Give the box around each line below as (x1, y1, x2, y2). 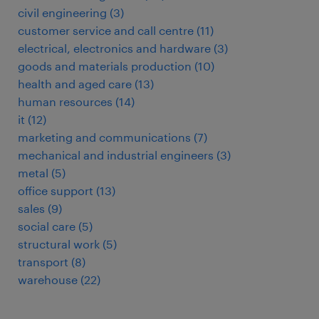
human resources (18, 95, 113, 109)
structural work (18, 237, 100, 251)
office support (18, 184, 93, 198)
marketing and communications (18, 130, 191, 145)
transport (18, 255, 68, 269)
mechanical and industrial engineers (18, 148, 214, 162)
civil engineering (18, 6, 107, 20)
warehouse (18, 273, 78, 287)
